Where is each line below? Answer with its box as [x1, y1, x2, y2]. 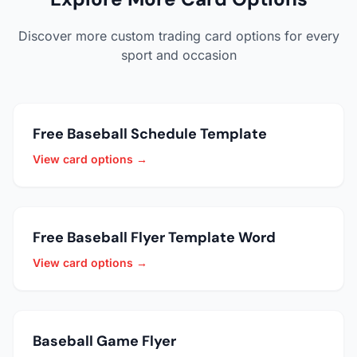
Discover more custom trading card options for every [18, 28, 339, 45]
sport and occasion [120, 47, 237, 64]
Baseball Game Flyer [33, 331, 176, 351]
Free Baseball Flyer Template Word [33, 228, 276, 248]
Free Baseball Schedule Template [33, 124, 267, 144]
